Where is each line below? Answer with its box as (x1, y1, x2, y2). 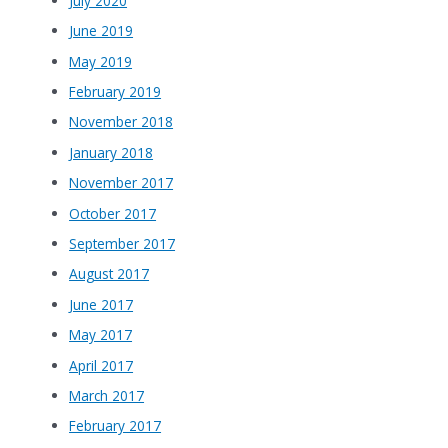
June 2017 (69, 294, 134, 314)
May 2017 (69, 325, 133, 345)
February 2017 (69, 416, 162, 436)
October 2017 (69, 203, 157, 223)
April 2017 (69, 355, 134, 375)
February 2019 (69, 81, 162, 101)
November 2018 (69, 112, 174, 132)
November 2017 (69, 173, 174, 193)
